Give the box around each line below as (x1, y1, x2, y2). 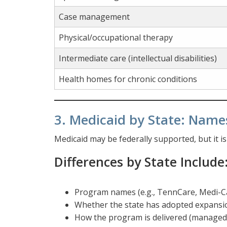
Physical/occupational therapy (59, 31, 173, 43)
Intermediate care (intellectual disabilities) (59, 52, 217, 64)
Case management (59, 11, 130, 22)
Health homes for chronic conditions (59, 73, 197, 85)
